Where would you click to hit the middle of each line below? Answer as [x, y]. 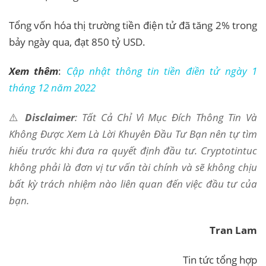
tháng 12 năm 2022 [52, 88]
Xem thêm [34, 71]
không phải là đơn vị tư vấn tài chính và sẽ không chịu [133, 167]
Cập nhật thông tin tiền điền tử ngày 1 [162, 71]
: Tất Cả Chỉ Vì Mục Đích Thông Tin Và [166, 118]
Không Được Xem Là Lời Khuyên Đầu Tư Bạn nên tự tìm [133, 134]
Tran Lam [233, 230]
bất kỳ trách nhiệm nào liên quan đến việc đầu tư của [133, 184]
